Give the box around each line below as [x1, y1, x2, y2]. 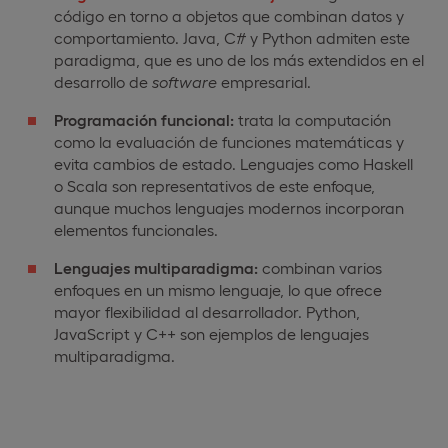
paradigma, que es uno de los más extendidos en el [54, 49, 424, 69]
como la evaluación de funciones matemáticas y [54, 131, 404, 151]
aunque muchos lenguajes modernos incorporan [54, 197, 404, 217]
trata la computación [234, 109, 391, 129]
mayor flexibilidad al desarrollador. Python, [54, 301, 360, 321]
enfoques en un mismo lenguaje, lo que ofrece [54, 279, 382, 299]
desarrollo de [54, 71, 152, 91]
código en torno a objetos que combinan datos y [54, 5, 404, 25]
